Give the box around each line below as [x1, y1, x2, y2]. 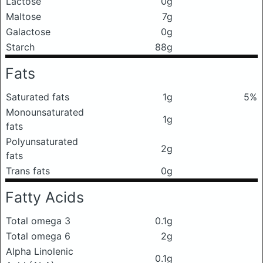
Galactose [6, 26, 50, 38]
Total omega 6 [6, 230, 70, 242]
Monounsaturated [6, 106, 84, 118]
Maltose [6, 11, 41, 22]
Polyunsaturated [6, 136, 78, 147]
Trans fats [6, 165, 50, 177]
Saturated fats [6, 91, 69, 103]
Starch [6, 41, 35, 53]
